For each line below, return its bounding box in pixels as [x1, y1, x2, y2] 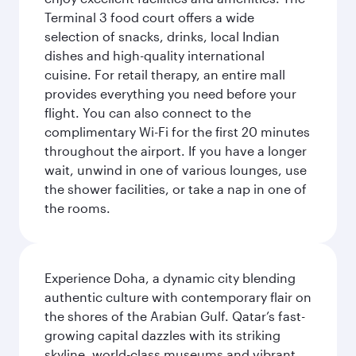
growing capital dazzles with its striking [44, 327, 281, 342]
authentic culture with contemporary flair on [44, 289, 311, 304]
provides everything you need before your [44, 86, 296, 101]
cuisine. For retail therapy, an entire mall [44, 67, 285, 82]
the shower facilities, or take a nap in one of [44, 181, 307, 196]
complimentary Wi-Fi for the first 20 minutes [44, 124, 310, 139]
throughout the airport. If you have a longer [44, 143, 307, 158]
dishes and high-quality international [44, 48, 265, 63]
